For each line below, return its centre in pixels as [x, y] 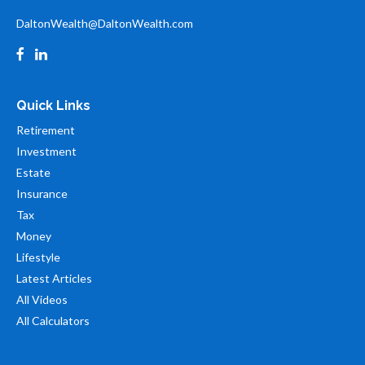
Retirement [46, 130]
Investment [46, 151]
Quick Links [53, 106]
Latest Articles [54, 278]
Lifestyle [38, 257]
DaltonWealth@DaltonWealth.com [105, 23]
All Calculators [53, 321]
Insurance [42, 193]
